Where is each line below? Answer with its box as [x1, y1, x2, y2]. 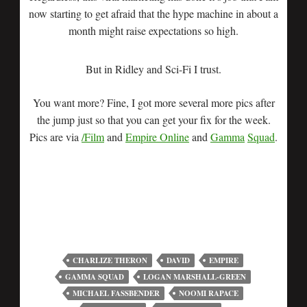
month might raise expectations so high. [69, 23, 238, 38]
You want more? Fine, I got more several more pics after [32, 95, 275, 110]
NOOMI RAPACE [179, 288, 238, 299]
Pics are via [29, 130, 82, 144]
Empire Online [125, 130, 189, 144]
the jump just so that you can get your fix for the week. [36, 112, 271, 127]
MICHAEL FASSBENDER [73, 288, 160, 299]
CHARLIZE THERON [73, 255, 147, 266]
